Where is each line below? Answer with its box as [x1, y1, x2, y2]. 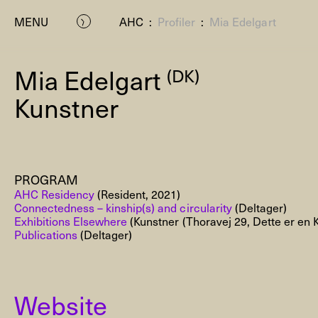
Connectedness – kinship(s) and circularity [14, 199, 232, 216]
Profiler [158, 12, 196, 30]
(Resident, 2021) [94, 185, 181, 202]
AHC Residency [14, 185, 95, 202]
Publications [14, 226, 78, 243]
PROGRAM [14, 170, 79, 189]
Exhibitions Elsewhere [14, 212, 128, 229]
